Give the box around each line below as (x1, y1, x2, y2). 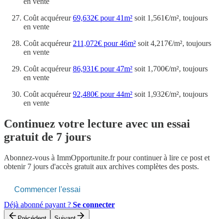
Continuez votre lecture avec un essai (4, 117, 190, 131)
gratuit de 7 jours (4, 131, 91, 144)
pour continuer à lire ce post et (115, 153, 210, 162)
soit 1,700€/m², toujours (132, 65, 208, 73)
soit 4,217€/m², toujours (136, 39, 211, 48)
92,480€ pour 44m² (73, 90, 132, 99)
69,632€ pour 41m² (73, 14, 132, 22)
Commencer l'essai (14, 185, 81, 194)
